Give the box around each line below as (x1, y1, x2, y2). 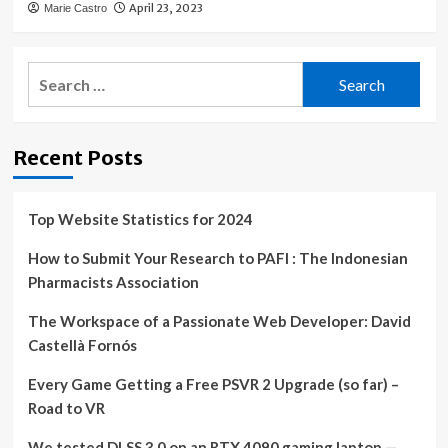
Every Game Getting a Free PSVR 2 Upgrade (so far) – (27, 375, 399, 394)
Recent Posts (12, 145, 143, 171)
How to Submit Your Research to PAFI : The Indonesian (27, 249, 408, 268)
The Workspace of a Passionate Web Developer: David (27, 312, 411, 331)
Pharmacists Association (27, 273, 199, 292)
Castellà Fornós (27, 336, 137, 355)
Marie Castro (43, 2, 107, 15)
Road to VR (27, 399, 105, 418)
